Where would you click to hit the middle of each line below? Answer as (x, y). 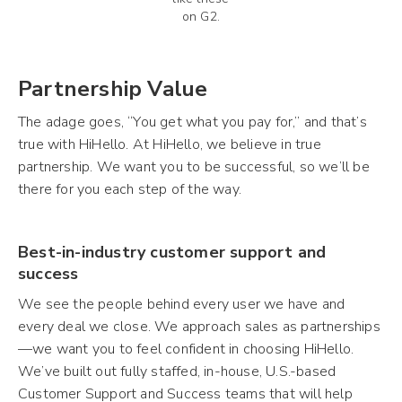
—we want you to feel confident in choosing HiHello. (186, 349)
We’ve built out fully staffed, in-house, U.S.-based (177, 371)
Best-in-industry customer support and (172, 252)
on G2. (201, 16)
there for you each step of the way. (130, 189)
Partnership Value (113, 88)
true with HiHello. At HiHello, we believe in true (170, 144)
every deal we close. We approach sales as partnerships (199, 326)
